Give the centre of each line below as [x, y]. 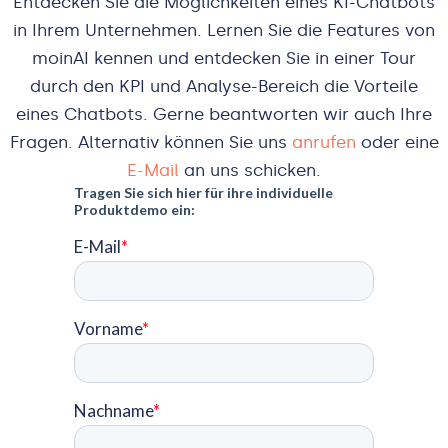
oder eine [397, 142]
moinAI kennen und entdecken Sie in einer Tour [224, 58]
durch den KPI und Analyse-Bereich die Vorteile [224, 86]
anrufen [323, 142]
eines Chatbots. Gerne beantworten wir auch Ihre [224, 114]
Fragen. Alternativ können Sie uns [150, 142]
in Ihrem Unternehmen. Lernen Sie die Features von [224, 30]
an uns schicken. [250, 170]
